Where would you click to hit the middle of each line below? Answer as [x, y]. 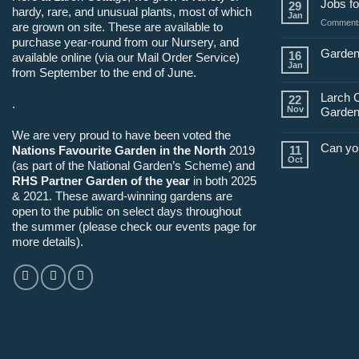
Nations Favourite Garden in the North [119, 150]
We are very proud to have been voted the [121, 135]
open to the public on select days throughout [127, 211]
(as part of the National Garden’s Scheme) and [133, 165]
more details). [48, 241]
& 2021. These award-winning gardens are [122, 196]
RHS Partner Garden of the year [101, 180]
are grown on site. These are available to [117, 27]
